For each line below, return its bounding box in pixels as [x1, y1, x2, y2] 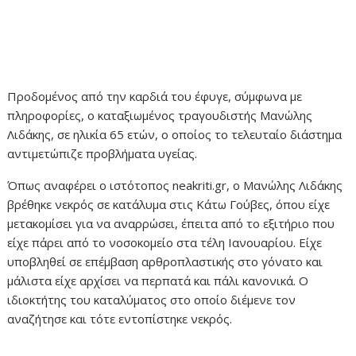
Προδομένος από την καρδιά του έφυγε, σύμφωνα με [7, 87, 303, 104]
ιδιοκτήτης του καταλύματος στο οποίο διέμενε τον [7, 291, 296, 308]
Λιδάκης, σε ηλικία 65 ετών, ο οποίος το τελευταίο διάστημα [7, 126, 342, 142]
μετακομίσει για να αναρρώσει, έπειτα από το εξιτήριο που [7, 215, 335, 231]
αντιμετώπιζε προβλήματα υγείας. [7, 145, 198, 161]
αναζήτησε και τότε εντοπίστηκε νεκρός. [7, 310, 233, 327]
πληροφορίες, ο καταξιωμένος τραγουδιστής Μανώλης [7, 106, 313, 123]
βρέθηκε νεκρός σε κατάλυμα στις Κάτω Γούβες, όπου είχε [7, 195, 331, 212]
